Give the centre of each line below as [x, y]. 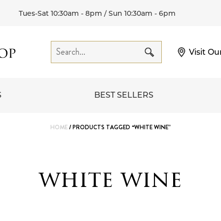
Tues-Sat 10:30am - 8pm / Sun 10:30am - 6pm [97, 13]
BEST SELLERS [124, 95]
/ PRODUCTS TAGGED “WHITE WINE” [119, 127]
